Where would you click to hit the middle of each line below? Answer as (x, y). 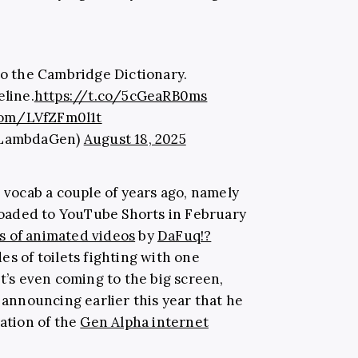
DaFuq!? (184, 235)
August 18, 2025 (135, 139)
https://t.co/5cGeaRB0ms (121, 95)
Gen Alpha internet (144, 322)
